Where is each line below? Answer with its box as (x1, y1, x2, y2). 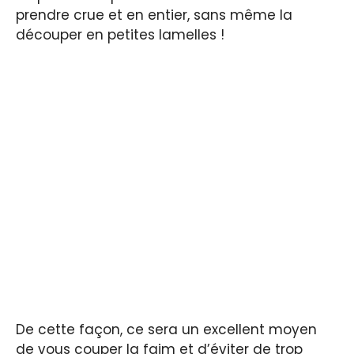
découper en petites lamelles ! (16, 25, 224, 45)
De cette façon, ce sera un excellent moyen (16, 320, 317, 340)
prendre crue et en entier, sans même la (16, 6, 292, 25)
